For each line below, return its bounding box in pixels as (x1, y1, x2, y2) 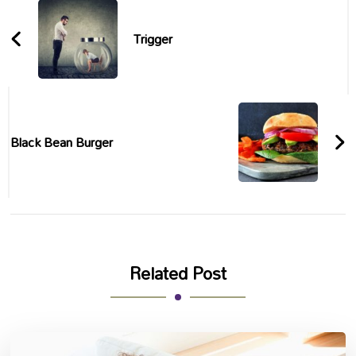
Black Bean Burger (10, 128, 114, 155)
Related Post (130, 255, 226, 291)
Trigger (133, 25, 173, 52)
